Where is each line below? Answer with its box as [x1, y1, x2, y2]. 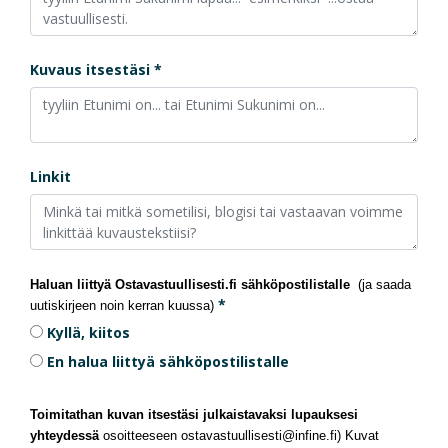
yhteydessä [30, 428, 103, 443]
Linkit [30, 167, 71, 186]
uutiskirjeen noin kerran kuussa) [30, 298, 214, 313]
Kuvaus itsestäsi [30, 60, 154, 79]
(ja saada [354, 277, 411, 292]
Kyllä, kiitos [47, 323, 130, 342]
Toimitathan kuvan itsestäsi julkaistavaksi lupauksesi [30, 407, 358, 422]
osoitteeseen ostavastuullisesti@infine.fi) [103, 428, 341, 443]
